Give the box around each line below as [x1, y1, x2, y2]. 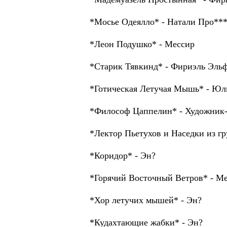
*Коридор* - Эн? [90, 150, 156, 161]
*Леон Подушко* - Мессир [90, 39, 195, 49]
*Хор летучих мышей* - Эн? [90, 195, 202, 205]
